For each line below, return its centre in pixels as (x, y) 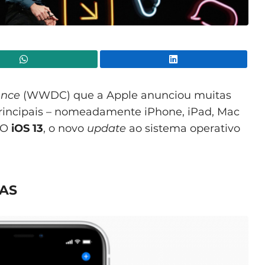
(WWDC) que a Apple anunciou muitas (126, 95)
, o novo (65, 128)
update (106, 128)
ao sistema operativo (183, 128)
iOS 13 (27, 128)
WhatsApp (121, 59)
